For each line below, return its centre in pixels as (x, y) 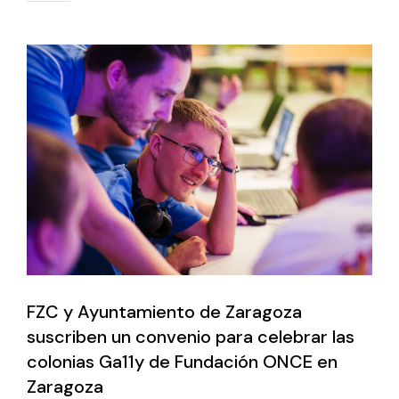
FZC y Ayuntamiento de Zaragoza (164, 311)
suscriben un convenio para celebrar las (191, 336)
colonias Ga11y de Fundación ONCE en (182, 361)
